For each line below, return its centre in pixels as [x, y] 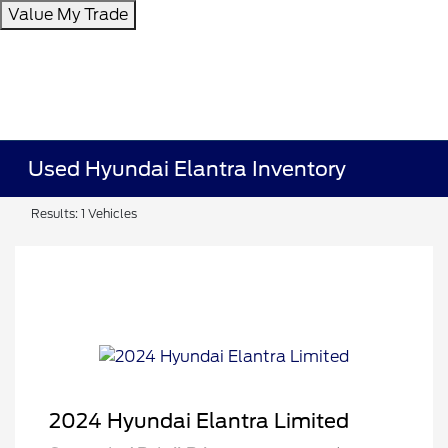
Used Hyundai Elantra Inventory [187, 169]
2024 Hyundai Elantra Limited [199, 421]
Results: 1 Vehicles [84, 213]
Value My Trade [68, 14]
